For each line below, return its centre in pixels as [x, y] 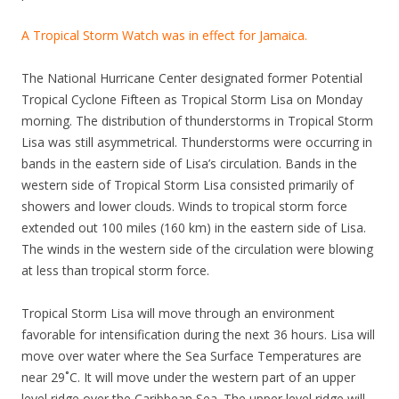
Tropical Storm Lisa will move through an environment [178, 313]
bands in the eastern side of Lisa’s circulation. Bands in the [189, 163]
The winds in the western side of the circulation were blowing [197, 249]
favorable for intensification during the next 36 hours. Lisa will [198, 334]
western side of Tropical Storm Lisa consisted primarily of [187, 185]
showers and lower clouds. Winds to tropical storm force [184, 206]
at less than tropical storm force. [115, 270]
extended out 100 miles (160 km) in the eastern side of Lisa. [194, 228]
